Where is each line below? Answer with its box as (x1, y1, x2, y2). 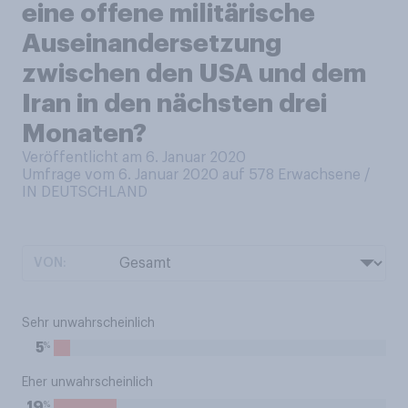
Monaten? (22, 121, 147, 147)
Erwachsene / (278, 168, 370, 182)
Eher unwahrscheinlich (22, 376, 153, 389)
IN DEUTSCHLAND (22, 185, 148, 199)
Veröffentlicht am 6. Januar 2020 (22, 150, 246, 165)
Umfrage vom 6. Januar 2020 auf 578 (22, 168, 278, 182)
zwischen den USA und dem (22, 61, 366, 87)
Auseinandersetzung (22, 31, 281, 56)
